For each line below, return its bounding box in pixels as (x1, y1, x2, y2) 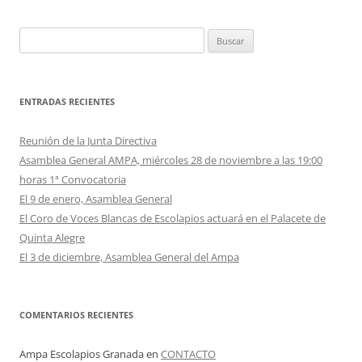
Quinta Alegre (19, 230, 85, 245)
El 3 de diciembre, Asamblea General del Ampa (19, 250, 239, 264)
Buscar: (19, 29, 53, 44)
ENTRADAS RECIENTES (19, 95, 115, 107)
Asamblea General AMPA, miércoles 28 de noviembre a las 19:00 (19, 153, 322, 167)
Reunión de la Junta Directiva (19, 133, 157, 148)
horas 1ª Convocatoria (19, 172, 126, 187)
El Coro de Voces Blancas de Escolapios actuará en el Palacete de (19, 211, 326, 225)
